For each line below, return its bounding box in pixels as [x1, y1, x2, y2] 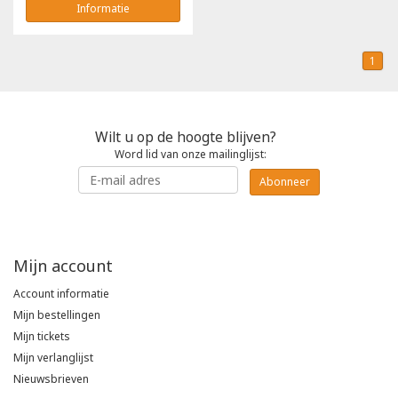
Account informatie [13, 285, 109, 301]
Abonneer [259, 173, 310, 189]
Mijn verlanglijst [13, 349, 93, 365]
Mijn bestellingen [13, 306, 100, 322]
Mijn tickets [13, 328, 70, 344]
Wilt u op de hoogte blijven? [95, 127, 276, 147]
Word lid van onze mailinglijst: [114, 147, 267, 163]
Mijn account [13, 254, 113, 276]
